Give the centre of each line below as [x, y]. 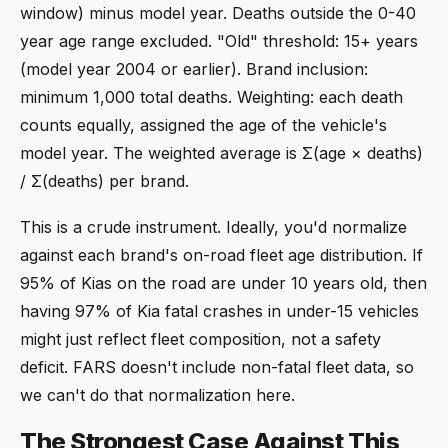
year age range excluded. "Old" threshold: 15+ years [219, 40]
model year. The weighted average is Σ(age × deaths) [221, 152]
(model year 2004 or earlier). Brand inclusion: [194, 68]
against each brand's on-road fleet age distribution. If [221, 254]
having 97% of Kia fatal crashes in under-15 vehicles [219, 310]
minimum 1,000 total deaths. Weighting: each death [211, 96]
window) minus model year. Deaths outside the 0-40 [218, 12]
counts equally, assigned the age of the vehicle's [203, 124]
